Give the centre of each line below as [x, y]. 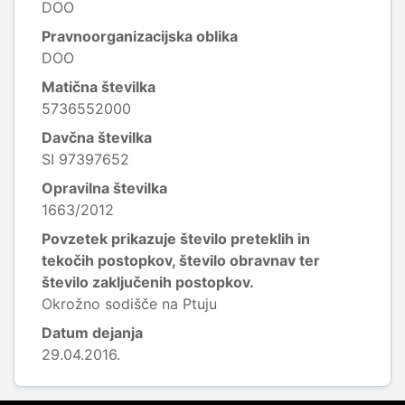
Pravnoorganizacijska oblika [140, 36]
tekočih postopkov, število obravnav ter [181, 260]
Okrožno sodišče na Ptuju [129, 304]
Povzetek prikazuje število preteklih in [176, 239]
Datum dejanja [92, 333]
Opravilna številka [104, 188]
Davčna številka [97, 137]
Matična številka [99, 87]
